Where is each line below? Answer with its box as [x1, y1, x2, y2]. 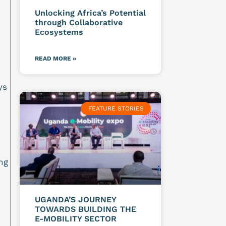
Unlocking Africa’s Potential [34, 8, 146, 18]
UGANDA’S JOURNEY [34, 195, 116, 205]
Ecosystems [34, 27, 86, 37]
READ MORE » [34, 54, 76, 62]
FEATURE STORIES [88, 104, 144, 112]
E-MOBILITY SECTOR [34, 214, 119, 224]
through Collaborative [34, 17, 123, 27]
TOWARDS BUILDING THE [34, 204, 136, 214]
